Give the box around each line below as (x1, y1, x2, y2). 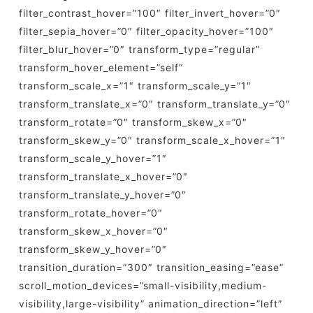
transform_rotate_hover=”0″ (18, 207, 163, 219)
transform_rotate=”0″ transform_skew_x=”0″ (18, 116, 247, 128)
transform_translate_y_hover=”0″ (18, 189, 187, 201)
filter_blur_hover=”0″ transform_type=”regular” (18, 43, 260, 55)
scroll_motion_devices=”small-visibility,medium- (18, 279, 267, 291)
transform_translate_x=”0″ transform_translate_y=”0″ (18, 98, 291, 110)
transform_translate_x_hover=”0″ (18, 170, 188, 182)
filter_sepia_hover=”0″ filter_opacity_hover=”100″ (18, 25, 274, 37)
